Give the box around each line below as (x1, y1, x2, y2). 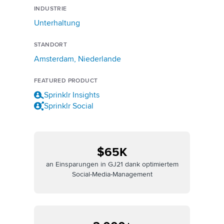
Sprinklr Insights (44, 90, 99, 100)
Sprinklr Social (44, 101, 93, 111)
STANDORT (34, 41, 67, 48)
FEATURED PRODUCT (34, 77, 98, 84)
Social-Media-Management (71, 170, 152, 178)
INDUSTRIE (34, 5, 67, 12)
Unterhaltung (34, 18, 80, 28)
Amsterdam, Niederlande (34, 54, 121, 64)
